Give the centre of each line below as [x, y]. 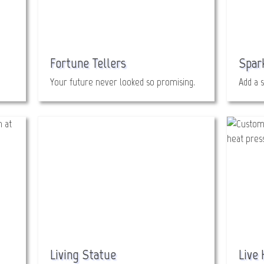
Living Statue [83, 254]
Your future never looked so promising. [123, 82]
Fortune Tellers [88, 63]
